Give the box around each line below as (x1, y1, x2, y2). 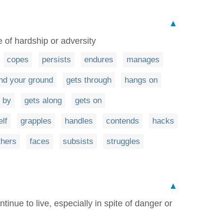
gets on (75, 96, 102, 105)
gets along (24, 96, 62, 105)
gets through (66, 75, 111, 85)
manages (127, 55, 160, 64)
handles (65, 116, 93, 126)
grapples (20, 116, 52, 126)
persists (42, 55, 71, 64)
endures (84, 55, 113, 64)
